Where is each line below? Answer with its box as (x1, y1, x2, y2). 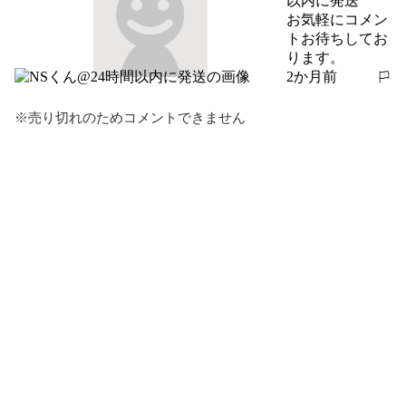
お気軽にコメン (286, 11, 388, 27)
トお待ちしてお (286, 30, 388, 46)
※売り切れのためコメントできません (14, 110, 246, 125)
